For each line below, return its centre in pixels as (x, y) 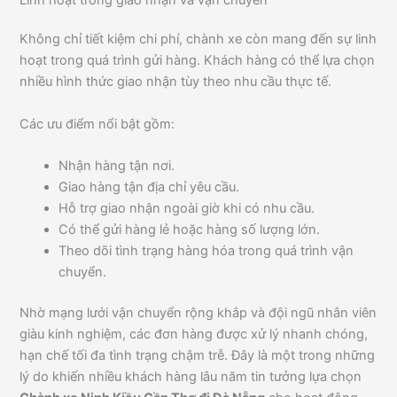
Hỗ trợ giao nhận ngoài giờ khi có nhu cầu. (187, 209)
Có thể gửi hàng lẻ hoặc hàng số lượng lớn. (190, 230)
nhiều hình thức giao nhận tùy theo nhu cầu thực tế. (176, 82)
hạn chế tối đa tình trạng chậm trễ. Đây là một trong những (198, 355)
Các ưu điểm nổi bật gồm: (97, 124)
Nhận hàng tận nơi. (117, 166)
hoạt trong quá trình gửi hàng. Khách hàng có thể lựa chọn (198, 61)
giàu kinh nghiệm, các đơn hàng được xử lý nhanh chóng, (194, 334)
